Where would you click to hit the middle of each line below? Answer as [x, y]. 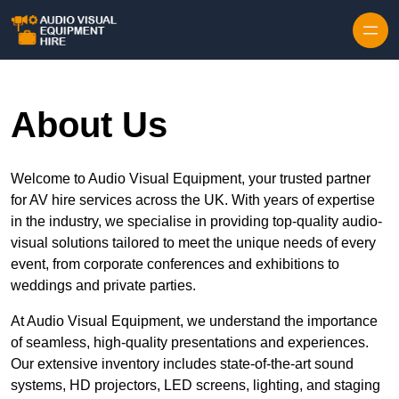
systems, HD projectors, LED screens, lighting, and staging [195, 386]
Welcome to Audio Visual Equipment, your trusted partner [191, 179]
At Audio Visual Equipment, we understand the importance [194, 322]
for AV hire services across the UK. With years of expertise [193, 200]
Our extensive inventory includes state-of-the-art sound [182, 364]
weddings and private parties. [103, 286]
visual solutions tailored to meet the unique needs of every [193, 243]
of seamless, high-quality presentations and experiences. [190, 343]
